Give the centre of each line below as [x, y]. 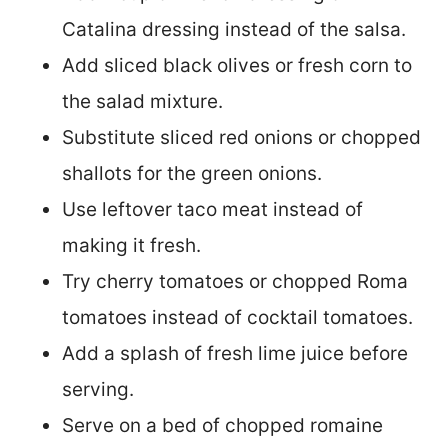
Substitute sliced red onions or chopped [241, 137]
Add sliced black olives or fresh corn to [237, 65]
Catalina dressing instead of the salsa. [234, 29]
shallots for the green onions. [192, 173]
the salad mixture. [142, 101]
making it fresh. [131, 245]
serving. [98, 389]
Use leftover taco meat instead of [212, 209]
